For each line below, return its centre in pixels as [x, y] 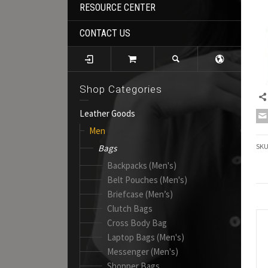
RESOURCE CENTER [118, 7]
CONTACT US [105, 33]
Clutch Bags [130, 208]
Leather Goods [108, 113]
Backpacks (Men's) [142, 165]
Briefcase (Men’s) [140, 194]
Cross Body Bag [137, 223]
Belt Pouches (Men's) [147, 179]
